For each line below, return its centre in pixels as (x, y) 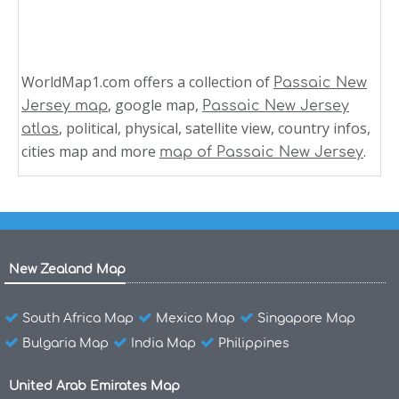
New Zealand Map (67, 269)
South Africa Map (78, 318)
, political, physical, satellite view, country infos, (215, 128)
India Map (163, 343)
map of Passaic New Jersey (261, 152)
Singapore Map (306, 318)
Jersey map (65, 106)
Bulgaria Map (65, 343)
